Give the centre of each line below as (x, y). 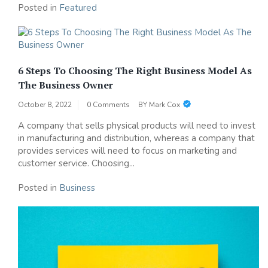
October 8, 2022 (45, 104)
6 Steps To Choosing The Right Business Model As (135, 70)
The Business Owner (66, 85)
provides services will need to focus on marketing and (127, 150)
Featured (78, 7)
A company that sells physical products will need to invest (137, 125)
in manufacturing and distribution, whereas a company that (136, 138)
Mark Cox (165, 104)
